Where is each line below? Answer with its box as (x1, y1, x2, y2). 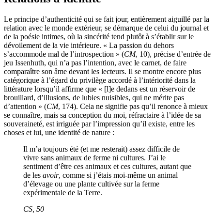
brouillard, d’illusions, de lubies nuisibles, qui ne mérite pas (4, 93, 184, 102)
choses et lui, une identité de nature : (4, 128, 114, 137)
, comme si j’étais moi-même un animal (59, 171, 178, 180)
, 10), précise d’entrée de (136, 50, 211, 59)
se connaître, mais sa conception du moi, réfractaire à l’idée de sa (4, 111, 201, 120)
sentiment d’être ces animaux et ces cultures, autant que (23, 162, 191, 171)
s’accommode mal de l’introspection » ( (4, 50, 124, 59)
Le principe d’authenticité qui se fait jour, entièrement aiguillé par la (4, 15, 209, 24)
